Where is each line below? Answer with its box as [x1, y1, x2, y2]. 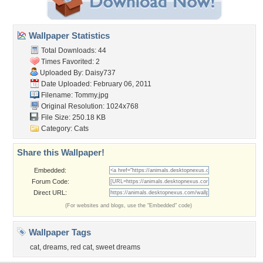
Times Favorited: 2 [39, 58, 100, 66]
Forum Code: [31, 178, 69, 185]
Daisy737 [85, 69, 116, 77]
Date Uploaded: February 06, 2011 [39, 80, 151, 88]
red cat [70, 243, 92, 251]
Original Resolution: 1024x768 [39, 102, 139, 110]
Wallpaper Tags [26, 227, 91, 237]
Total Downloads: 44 [39, 46, 106, 55]
